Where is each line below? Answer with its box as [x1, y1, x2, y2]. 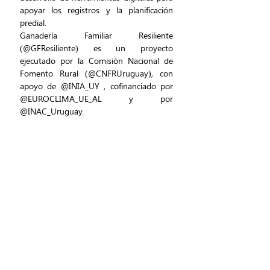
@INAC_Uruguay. [20, 105, 84, 118]
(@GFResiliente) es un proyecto [20, 42, 173, 54]
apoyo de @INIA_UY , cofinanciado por [20, 80, 173, 92]
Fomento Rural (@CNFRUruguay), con [20, 67, 173, 80]
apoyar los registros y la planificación [20, 4, 173, 16]
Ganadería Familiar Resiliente [20, 30, 173, 42]
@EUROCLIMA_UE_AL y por [20, 93, 173, 105]
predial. [20, 17, 46, 29]
